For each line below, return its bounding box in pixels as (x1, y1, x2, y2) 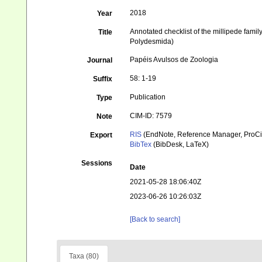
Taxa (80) (69, 252, 99, 260)
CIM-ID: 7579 (130, 112, 173, 120)
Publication (130, 93, 166, 101)
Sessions (81, 159, 113, 167)
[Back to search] (130, 215, 181, 223)
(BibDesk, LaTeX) (151, 140, 209, 149)
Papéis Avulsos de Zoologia (130, 56, 219, 64)
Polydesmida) (130, 37, 174, 46)
